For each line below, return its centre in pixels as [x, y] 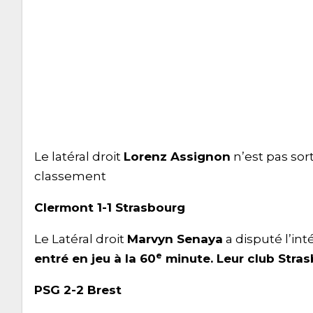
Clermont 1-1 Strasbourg [110, 207]
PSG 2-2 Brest [78, 290]
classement [70, 176]
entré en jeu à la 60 [95, 258]
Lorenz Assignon [177, 156]
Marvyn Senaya [175, 239]
